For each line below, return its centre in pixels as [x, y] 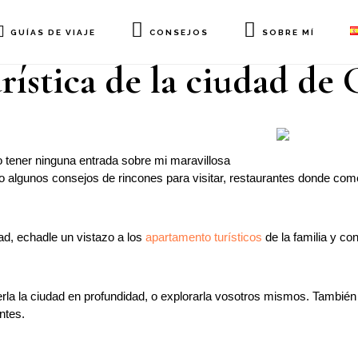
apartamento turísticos [204, 237]
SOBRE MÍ [289, 32]
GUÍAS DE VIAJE [53, 32]
